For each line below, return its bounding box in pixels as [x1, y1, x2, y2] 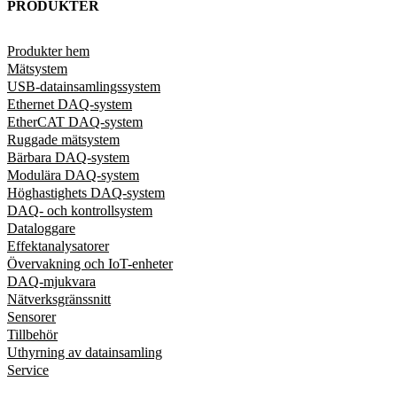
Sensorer [7, 308, 56, 324]
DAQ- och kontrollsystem [7, 202, 152, 218]
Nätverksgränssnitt [7, 291, 111, 307]
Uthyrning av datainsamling [7, 344, 162, 360]
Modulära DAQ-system [7, 167, 139, 183]
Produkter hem [7, 43, 90, 58]
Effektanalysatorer [7, 237, 109, 253]
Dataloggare [7, 220, 75, 236]
